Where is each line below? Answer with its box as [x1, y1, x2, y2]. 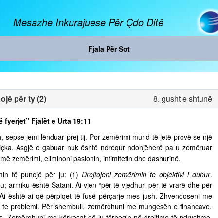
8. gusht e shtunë [153, 93, 212, 104]
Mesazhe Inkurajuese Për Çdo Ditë [13, 15, 164, 29]
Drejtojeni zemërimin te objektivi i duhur [81, 169, 210, 179]
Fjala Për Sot [88, 44, 130, 54]
